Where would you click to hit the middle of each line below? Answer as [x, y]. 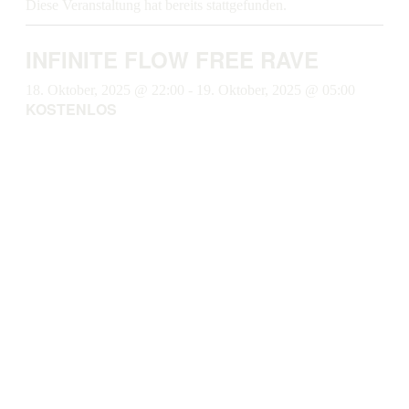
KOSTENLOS [71, 109]
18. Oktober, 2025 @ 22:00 [105, 90]
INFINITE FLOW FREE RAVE [172, 59]
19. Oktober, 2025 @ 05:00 [276, 90]
